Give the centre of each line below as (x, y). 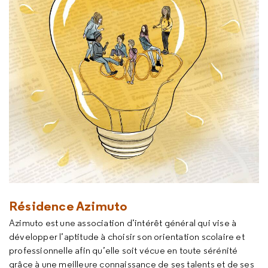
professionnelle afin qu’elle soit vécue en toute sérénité (124, 250)
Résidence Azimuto (68, 206)
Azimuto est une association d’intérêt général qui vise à (123, 223)
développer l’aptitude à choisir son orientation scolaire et (127, 237)
